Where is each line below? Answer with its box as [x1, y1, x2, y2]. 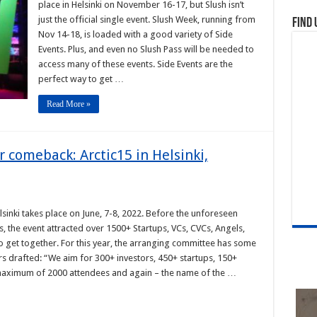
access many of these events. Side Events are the [38, 59, 233, 69]
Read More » [46, 99, 91, 109]
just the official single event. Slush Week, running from [38, 14, 255, 25]
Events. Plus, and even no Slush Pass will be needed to [38, 44, 254, 54]
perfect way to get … [38, 74, 124, 84]
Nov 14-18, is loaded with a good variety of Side [38, 29, 233, 40]
